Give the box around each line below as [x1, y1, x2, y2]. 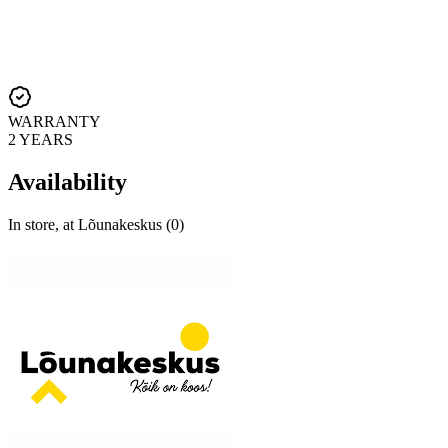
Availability [8, 168, 127, 195]
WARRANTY [8, 112, 101, 130]
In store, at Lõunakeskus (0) [8, 215, 184, 233]
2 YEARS [8, 130, 73, 148]
